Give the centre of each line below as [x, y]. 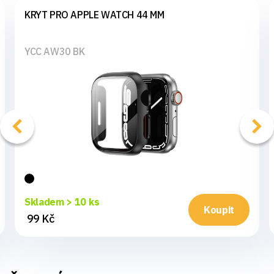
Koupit [219, 210]
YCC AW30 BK [55, 51]
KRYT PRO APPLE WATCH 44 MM [94, 14]
